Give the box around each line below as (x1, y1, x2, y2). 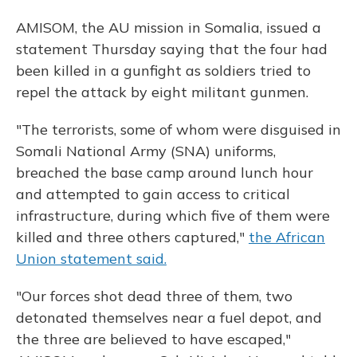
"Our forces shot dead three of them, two (16, 287, 292, 305)
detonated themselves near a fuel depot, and (16, 308, 322, 327)
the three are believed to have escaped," (16, 330, 291, 348)
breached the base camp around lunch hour (16, 163, 313, 182)
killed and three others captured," (16, 228, 249, 246)
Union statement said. (16, 249, 167, 268)
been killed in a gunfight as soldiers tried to (16, 61, 311, 80)
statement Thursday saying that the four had (16, 40, 328, 58)
